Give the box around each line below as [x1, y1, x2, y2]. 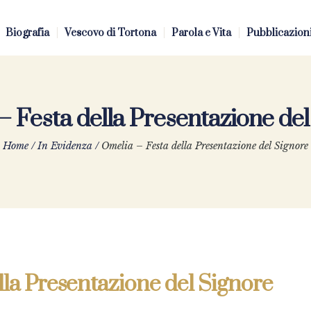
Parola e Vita [171, 26, 231, 40]
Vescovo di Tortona [65, 26, 156, 40]
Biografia [6, 26, 49, 40]
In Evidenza [37, 140, 92, 153]
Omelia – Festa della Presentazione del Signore [101, 140, 308, 153]
